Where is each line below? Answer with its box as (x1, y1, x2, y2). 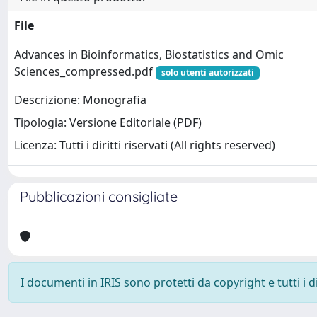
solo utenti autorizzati (161, 67, 254, 79)
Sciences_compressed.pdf (14, 64, 156, 79)
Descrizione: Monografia (14, 92, 146, 108)
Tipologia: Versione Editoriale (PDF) (14, 115, 202, 131)
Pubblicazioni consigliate (20, 188, 178, 205)
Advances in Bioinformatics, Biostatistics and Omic (14, 47, 284, 62)
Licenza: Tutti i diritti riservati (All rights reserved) (14, 137, 275, 154)
